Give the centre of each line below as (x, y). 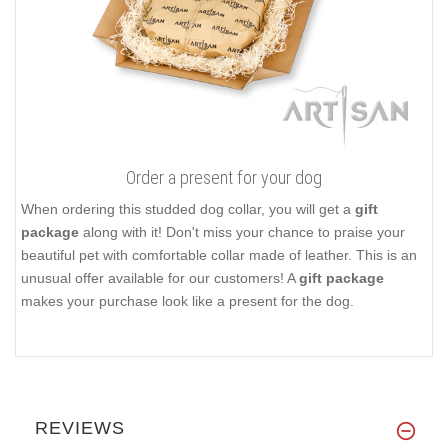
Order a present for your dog (224, 177)
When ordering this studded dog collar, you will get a (188, 208)
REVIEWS (80, 427)
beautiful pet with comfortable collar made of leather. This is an (219, 254)
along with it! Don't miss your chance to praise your (242, 231)
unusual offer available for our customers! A (160, 277)
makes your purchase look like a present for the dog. (187, 300)
